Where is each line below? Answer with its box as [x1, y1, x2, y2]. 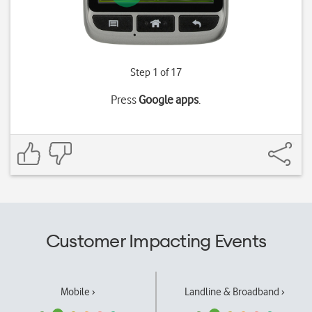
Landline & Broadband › [184, 286, 285, 298]
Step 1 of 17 [130, 66, 182, 79]
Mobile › [60, 286, 95, 298]
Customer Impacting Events [45, 229, 267, 252]
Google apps [139, 93, 199, 107]
